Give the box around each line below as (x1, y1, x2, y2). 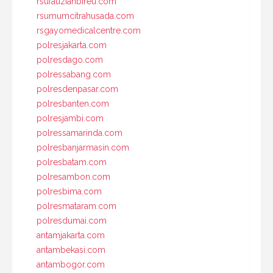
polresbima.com (37, 186, 102, 197)
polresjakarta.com (37, 40, 107, 51)
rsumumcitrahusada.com (37, 11, 134, 21)
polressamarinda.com (37, 128, 122, 138)
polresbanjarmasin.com (37, 143, 129, 153)
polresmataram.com (37, 201, 116, 211)
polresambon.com (37, 172, 110, 182)
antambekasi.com (37, 245, 105, 255)
